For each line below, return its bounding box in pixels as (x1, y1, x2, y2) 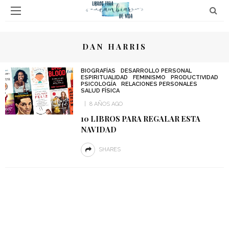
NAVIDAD (80, 124, 117, 134)
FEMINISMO (132, 74, 166, 81)
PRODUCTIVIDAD (170, 74, 218, 81)
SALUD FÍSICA (80, 87, 120, 94)
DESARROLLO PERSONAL (120, 67, 192, 74)
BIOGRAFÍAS (80, 67, 116, 74)
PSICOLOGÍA (80, 81, 116, 87)
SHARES (98, 146, 121, 153)
